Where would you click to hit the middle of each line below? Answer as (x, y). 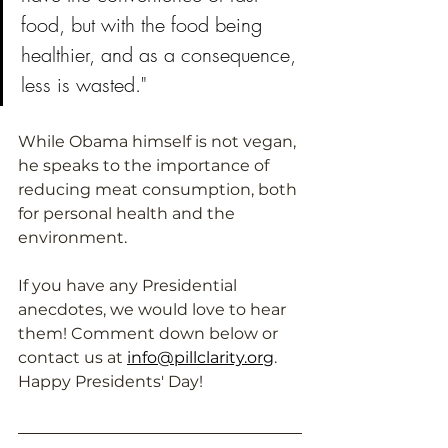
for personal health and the (128, 213)
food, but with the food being (144, 24)
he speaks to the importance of (145, 165)
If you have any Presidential (129, 285)
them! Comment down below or (150, 333)
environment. (74, 237)
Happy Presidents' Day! (110, 381)
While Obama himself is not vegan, (159, 141)
